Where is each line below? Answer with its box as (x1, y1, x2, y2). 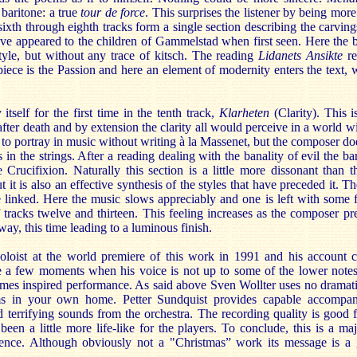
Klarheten (218, 106, 269, 120)
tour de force (80, 6, 146, 19)
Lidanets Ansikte (258, 49, 343, 62)
